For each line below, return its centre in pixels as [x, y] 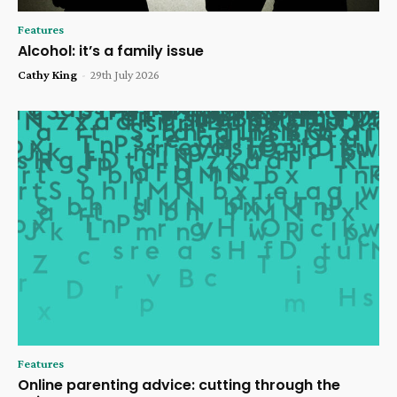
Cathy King [47, 74]
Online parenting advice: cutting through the [179, 385]
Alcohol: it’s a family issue [111, 51]
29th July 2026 [125, 74]
